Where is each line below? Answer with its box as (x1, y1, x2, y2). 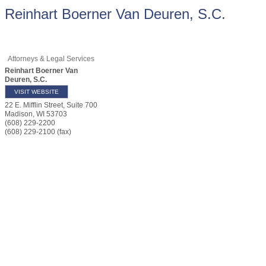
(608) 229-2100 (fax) (5, 128, 71, 136)
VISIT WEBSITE (14, 88, 59, 95)
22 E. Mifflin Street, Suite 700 (5, 101, 97, 109)
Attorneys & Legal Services (8, 55, 94, 63)
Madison (5, 110, 33, 118)
